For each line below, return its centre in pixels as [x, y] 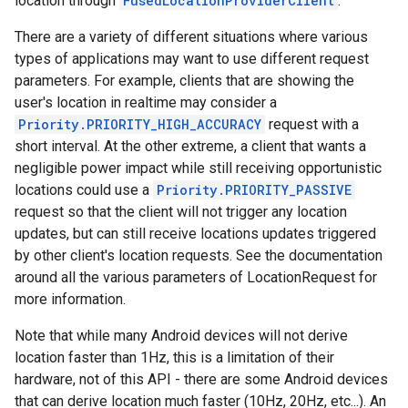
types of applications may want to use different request [192, 59]
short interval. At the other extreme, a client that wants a [190, 146]
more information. [70, 299]
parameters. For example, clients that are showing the [184, 81]
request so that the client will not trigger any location [181, 212]
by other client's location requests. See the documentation [199, 255]
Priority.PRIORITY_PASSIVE [254, 190]
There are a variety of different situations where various [191, 37]
